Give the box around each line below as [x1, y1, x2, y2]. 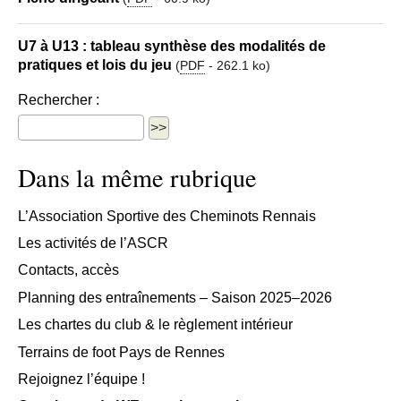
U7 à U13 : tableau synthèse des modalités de [18, 38, 326, 55]
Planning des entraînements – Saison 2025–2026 [18, 289, 332, 305]
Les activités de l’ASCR [18, 235, 168, 252]
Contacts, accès [18, 262, 119, 278]
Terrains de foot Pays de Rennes [18, 344, 225, 360]
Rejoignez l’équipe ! [18, 371, 145, 387]
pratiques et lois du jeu [18, 57, 172, 73]
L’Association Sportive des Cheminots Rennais [18, 208, 316, 224]
